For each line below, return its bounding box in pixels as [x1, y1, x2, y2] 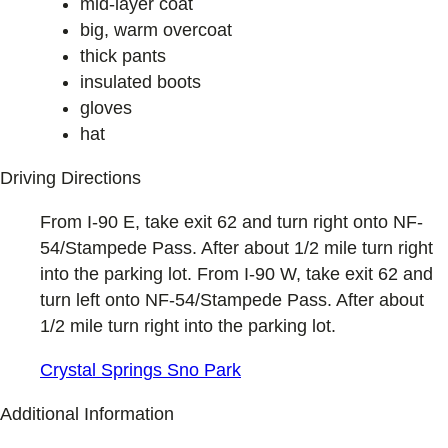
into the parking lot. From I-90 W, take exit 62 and [40, 264, 433, 285]
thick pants [80, 46, 166, 67]
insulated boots [80, 72, 201, 93]
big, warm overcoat [80, 20, 232, 41]
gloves [80, 98, 132, 119]
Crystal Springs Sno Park [40, 360, 241, 381]
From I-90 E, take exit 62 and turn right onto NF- [40, 212, 423, 233]
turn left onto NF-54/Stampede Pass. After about [40, 290, 424, 311]
